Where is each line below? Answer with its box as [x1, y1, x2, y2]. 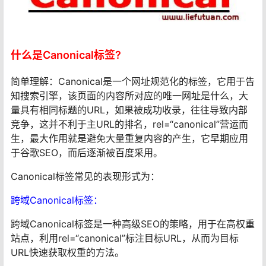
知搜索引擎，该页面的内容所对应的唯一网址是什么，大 [11, 89, 248, 102]
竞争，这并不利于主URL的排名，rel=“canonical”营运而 [11, 118, 248, 130]
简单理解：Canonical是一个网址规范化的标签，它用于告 [11, 75, 255, 87]
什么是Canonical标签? [11, 48, 121, 61]
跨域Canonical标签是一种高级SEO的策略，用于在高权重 [11, 217, 255, 230]
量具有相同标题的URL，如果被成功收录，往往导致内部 [11, 103, 248, 116]
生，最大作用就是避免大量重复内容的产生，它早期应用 [11, 132, 248, 144]
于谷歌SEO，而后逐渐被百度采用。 [11, 146, 163, 159]
